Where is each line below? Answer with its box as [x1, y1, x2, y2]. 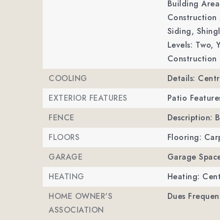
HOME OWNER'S [49, 191, 112, 202]
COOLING [49, 73, 87, 84]
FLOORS [49, 132, 80, 143]
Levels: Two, [167, 39, 214, 51]
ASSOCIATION [49, 204, 104, 216]
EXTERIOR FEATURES [49, 92, 128, 104]
